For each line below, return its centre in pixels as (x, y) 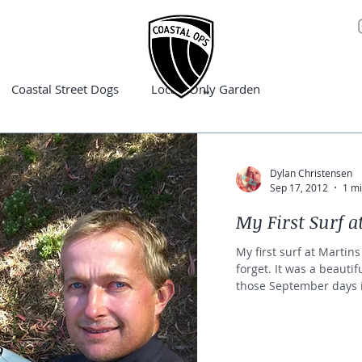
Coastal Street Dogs (65, 88)
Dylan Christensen (311, 173)
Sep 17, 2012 (299, 187)
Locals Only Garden (206, 88)
